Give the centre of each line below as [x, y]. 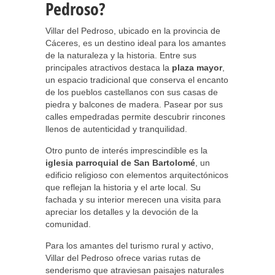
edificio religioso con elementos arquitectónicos [137, 175]
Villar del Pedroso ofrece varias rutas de [123, 258]
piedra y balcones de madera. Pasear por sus [134, 104]
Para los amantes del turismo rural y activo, [130, 246]
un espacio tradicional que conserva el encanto [137, 80]
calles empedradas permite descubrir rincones [135, 117]
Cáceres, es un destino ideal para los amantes [136, 43]
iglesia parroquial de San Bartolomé [120, 163]
